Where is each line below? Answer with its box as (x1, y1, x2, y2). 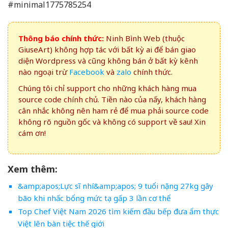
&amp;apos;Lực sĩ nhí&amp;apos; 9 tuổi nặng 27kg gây (17, 181, 213, 191)
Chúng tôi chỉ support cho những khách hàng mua (18, 83, 196, 94)
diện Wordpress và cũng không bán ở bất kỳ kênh (18, 55, 198, 66)
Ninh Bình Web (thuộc (104, 33, 185, 44)
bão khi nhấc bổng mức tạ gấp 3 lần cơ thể (17, 193, 170, 204)
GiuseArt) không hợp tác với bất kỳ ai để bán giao (18, 44, 196, 55)
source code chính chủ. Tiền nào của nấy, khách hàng (18, 94, 206, 105)
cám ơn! (18, 128, 46, 138)
